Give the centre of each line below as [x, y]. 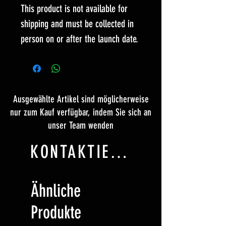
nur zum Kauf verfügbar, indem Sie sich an [81, 112]
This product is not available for [74, 9]
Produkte [56, 212]
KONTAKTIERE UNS [119, 152]
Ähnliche [56, 191]
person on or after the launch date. [79, 39]
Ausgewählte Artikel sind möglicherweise [81, 99]
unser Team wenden [81, 125]
